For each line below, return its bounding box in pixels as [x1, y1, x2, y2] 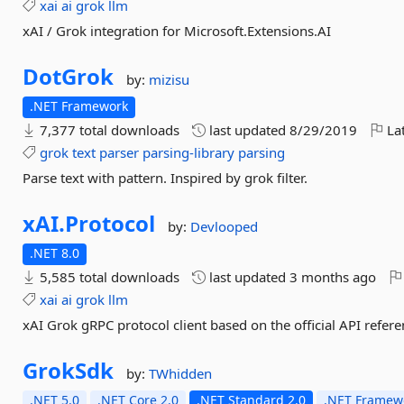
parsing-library [142, 143, 235, 161]
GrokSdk [23, 355, 115, 385]
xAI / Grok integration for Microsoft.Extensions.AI [23, 22, 332, 40]
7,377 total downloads [36, 121, 180, 139]
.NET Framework [30, 97, 129, 115]
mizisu [149, 70, 190, 88]
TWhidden [149, 364, 213, 382]
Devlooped [190, 217, 259, 235]
